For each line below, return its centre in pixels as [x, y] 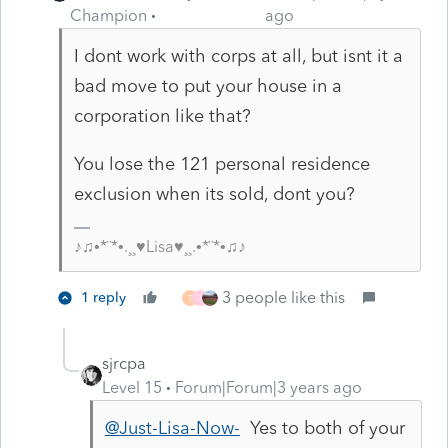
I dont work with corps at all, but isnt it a [238, 55]
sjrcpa [124, 363]
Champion [108, 15]
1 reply [103, 297]
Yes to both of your [322, 427]
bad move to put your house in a [207, 85]
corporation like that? [164, 115]
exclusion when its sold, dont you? [214, 193]
